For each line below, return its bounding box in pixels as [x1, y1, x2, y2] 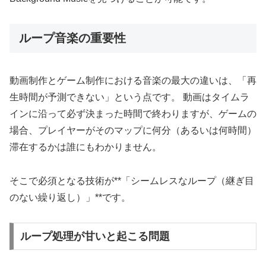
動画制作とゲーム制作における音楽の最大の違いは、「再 [9, 75, 256, 85]
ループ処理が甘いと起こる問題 [20, 230, 170, 243]
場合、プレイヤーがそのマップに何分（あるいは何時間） [9, 125, 256, 135]
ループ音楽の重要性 [19, 31, 126, 45]
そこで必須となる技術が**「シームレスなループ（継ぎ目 [9, 175, 254, 186]
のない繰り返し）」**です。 [9, 192, 131, 202]
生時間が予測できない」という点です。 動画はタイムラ [9, 91, 249, 102]
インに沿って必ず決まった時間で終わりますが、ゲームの [9, 108, 256, 119]
